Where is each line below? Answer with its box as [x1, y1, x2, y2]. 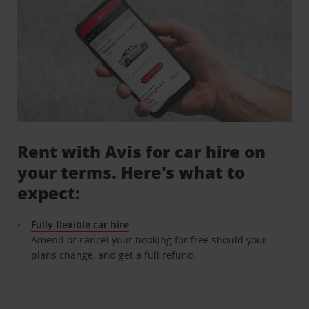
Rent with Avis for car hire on [17, 139, 266, 163]
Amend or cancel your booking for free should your [31, 232, 268, 246]
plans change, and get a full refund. [31, 248, 197, 261]
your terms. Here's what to [17, 160, 246, 183]
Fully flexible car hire [31, 217, 130, 231]
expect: [17, 181, 81, 204]
